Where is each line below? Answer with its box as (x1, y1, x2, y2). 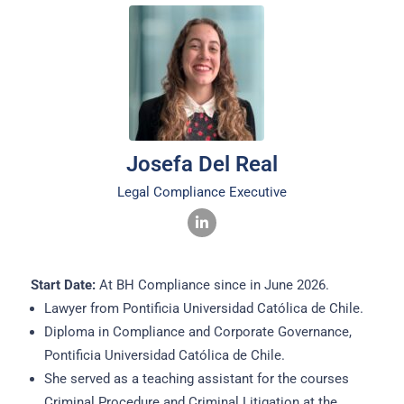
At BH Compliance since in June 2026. (95, 277, 329, 294)
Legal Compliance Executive (116, 184, 287, 201)
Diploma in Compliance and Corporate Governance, (43, 324, 352, 341)
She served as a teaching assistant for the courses (43, 371, 349, 388)
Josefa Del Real (125, 151, 278, 178)
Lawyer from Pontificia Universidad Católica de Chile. (43, 300, 363, 317)
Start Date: (30, 277, 96, 294)
